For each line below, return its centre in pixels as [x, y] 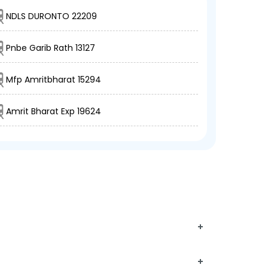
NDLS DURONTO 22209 [52, 16]
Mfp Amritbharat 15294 [54, 80]
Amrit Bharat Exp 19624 [54, 111]
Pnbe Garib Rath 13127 [51, 48]
